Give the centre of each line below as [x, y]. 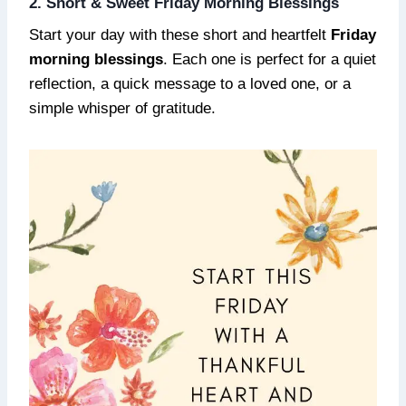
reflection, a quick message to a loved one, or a [190, 83]
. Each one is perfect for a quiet [270, 59]
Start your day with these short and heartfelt [180, 34]
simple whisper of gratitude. [122, 108]
